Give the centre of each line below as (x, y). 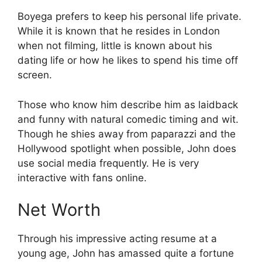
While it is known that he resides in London (119, 31)
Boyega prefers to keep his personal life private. (130, 16)
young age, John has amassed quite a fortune (126, 253)
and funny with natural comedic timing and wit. (128, 119)
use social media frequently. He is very (108, 163)
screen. (35, 75)
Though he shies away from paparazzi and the (127, 134)
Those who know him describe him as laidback (128, 104)
